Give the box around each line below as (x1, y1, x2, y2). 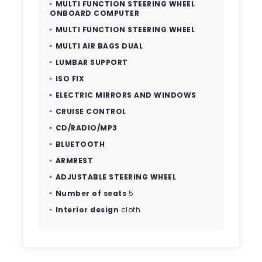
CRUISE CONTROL (55, 106, 126, 116)
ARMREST (55, 156, 94, 166)
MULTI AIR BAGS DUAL (55, 41, 143, 51)
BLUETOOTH (55, 139, 105, 149)
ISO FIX (55, 74, 85, 84)
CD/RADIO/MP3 (55, 123, 118, 133)
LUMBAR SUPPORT (55, 57, 128, 67)
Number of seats (55, 188, 127, 198)
